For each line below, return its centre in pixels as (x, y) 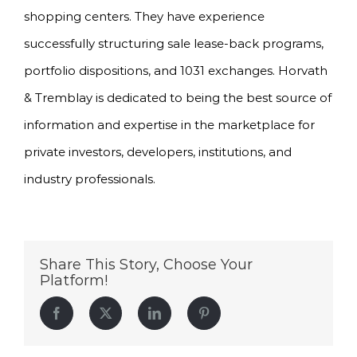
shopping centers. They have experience (144, 16)
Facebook (87, 312)
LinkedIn (183, 312)
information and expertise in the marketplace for (169, 125)
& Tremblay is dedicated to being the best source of (178, 98)
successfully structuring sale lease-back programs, (174, 43)
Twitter (129, 312)
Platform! (74, 280)
